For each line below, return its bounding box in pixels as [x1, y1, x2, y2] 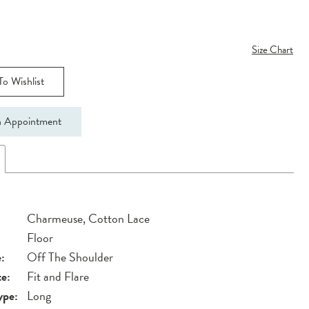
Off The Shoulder [27, 247, 114, 266]
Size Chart [251, 42, 293, 57]
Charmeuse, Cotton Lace [27, 208, 150, 228]
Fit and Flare [27, 266, 90, 286]
